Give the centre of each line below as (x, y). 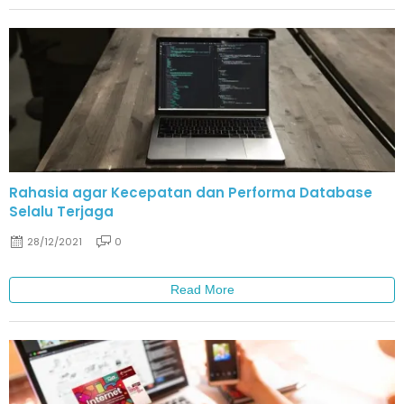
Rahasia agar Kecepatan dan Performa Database (191, 193)
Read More (202, 290)
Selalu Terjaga (61, 211)
